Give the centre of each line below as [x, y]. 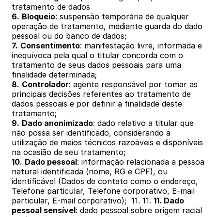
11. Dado [169, 201]
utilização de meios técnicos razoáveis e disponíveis [107, 142]
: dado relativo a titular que [143, 123]
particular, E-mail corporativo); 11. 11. [83, 201]
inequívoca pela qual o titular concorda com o [97, 55]
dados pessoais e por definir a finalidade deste [97, 104]
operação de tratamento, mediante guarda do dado [107, 26]
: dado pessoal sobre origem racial [139, 210]
